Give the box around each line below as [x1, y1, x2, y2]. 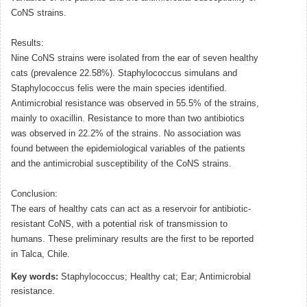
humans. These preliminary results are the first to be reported [11, 234, 254, 244]
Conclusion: [11, 188, 58, 199]
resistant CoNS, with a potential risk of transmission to [11, 219, 228, 229]
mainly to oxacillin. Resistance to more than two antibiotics [11, 113, 245, 123]
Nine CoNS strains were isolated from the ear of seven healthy [11, 53, 258, 63]
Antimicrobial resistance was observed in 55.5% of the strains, [11, 98, 259, 108]
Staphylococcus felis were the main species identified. [11, 83, 227, 93]
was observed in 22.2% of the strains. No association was [11, 128, 241, 138]
